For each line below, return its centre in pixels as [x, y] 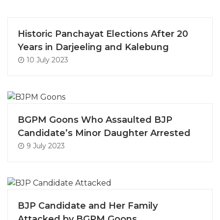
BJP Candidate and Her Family [88, 206]
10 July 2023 [46, 60]
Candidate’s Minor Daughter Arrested [104, 133]
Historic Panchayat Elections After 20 [103, 34]
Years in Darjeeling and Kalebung [93, 47]
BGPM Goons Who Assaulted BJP [95, 120]
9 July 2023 [45, 146]
